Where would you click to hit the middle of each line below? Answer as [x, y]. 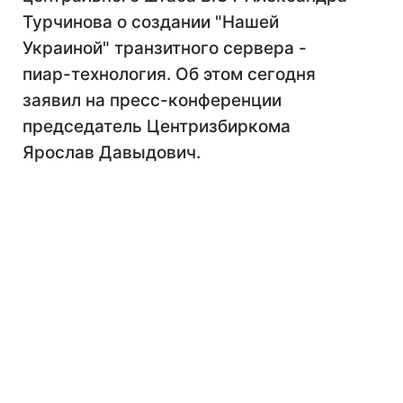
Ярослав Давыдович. [112, 152]
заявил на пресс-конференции [152, 100]
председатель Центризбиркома [157, 126]
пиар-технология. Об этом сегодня [169, 74]
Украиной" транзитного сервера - [165, 48]
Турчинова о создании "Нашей [151, 22]
